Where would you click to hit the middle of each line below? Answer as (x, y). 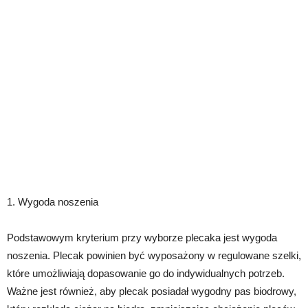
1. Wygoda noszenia (53, 202)
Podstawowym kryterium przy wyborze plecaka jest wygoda (142, 238)
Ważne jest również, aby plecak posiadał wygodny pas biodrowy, (152, 291)
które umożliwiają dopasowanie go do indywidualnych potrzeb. (146, 274)
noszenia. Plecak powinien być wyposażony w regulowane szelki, (154, 256)
